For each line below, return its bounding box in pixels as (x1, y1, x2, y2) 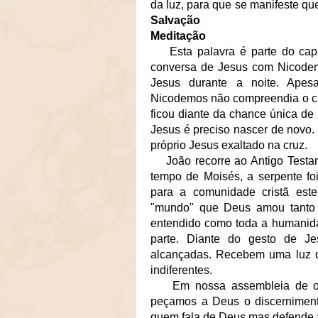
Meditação (150, 29, 206, 42)
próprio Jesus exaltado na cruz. (150, 138, 307, 151)
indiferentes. (150, 263, 215, 276)
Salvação (150, 13, 200, 26)
